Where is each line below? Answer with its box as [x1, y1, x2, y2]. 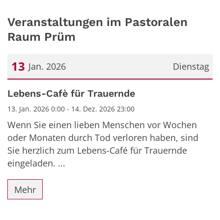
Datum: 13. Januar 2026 [7, 82, 103, 94]
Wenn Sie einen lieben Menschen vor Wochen [7, 119, 197, 131]
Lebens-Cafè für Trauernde [7, 88, 135, 99]
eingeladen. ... [7, 157, 65, 169]
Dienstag [172, 60, 209, 72]
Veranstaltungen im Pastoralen [7, 15, 188, 29]
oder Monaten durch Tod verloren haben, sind [7, 132, 198, 143]
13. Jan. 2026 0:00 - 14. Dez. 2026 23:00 [7, 104, 135, 113]
